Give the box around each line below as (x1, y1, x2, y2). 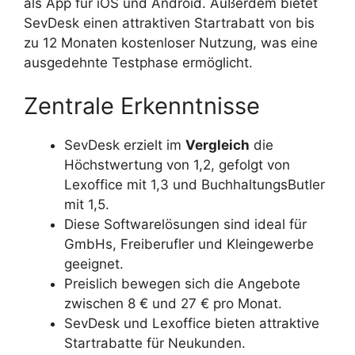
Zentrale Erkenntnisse (24, 92, 260, 120)
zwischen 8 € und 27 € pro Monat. (64, 296, 282, 312)
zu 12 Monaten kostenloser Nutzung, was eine (24, 34, 318, 51)
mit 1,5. (64, 197, 109, 213)
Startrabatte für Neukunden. (64, 335, 246, 352)
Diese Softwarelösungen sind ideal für (64, 216, 307, 233)
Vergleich (185, 137, 250, 154)
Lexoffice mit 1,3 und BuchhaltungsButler (64, 177, 325, 193)
